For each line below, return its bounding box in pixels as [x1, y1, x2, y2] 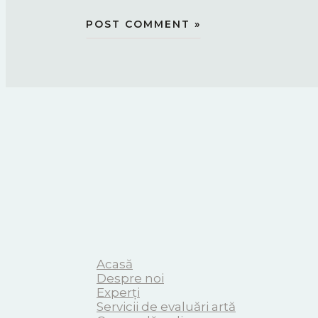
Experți [97, 285, 140, 300]
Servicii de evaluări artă [97, 299, 236, 314]
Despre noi [97, 270, 164, 285]
